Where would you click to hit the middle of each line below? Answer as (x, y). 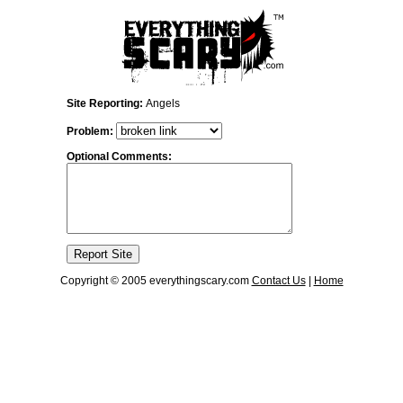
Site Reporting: (106, 103)
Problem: (90, 131)
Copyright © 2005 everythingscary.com (156, 281)
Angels (163, 103)
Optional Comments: (119, 157)
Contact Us (278, 281)
